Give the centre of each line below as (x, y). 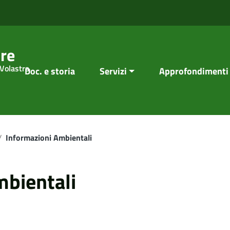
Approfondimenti (194, 71)
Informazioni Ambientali (49, 138)
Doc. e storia (50, 71)
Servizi (113, 71)
